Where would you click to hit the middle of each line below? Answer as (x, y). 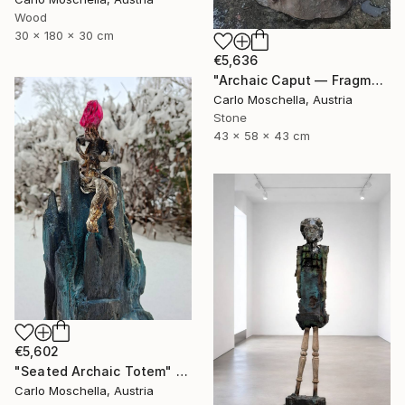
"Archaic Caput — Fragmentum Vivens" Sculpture (377, 80)
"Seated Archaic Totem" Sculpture (182, 372)
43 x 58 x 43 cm (262, 136)
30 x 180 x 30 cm (64, 35)
